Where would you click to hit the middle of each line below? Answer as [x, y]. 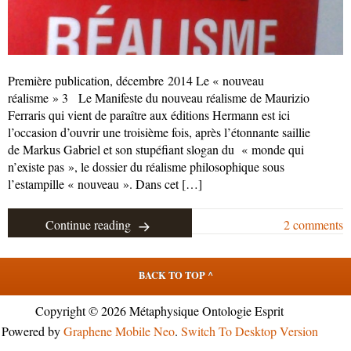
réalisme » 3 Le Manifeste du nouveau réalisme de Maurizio [159, 97]
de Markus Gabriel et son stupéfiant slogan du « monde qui [156, 149]
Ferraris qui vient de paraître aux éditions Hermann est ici [149, 114]
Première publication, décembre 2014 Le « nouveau [136, 80]
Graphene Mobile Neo [119, 331]
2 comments [313, 224]
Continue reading [89, 224]
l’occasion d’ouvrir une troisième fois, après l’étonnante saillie [159, 132]
